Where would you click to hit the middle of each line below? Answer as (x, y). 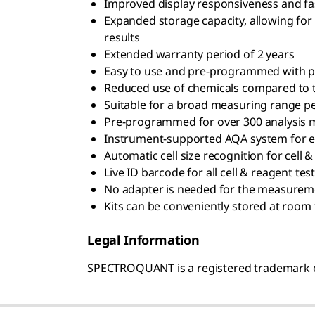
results (122, 37)
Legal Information (143, 239)
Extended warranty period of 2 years (199, 54)
